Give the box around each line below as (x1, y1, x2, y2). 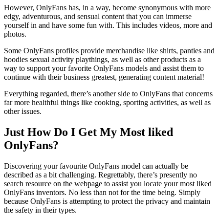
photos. (4, 30, 26, 39)
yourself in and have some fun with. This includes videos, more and (4, 21, 212, 30)
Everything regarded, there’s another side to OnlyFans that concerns (4, 89, 213, 98)
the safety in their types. (4, 206, 77, 215)
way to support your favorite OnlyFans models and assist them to (4, 64, 204, 73)
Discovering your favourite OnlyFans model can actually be (4, 162, 188, 171)
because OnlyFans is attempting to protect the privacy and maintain (4, 197, 210, 206)
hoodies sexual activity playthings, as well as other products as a (4, 55, 201, 64)
